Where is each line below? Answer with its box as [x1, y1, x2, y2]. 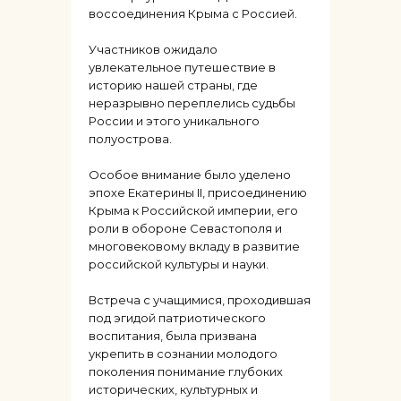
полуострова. [89, 132, 172, 147]
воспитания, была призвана [89, 328, 257, 344]
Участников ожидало [89, 42, 218, 57]
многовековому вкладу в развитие [89, 239, 300, 254]
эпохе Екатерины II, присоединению [89, 185, 307, 200]
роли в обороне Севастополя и [89, 221, 282, 236]
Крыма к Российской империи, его [89, 203, 298, 218]
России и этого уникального [89, 114, 260, 129]
